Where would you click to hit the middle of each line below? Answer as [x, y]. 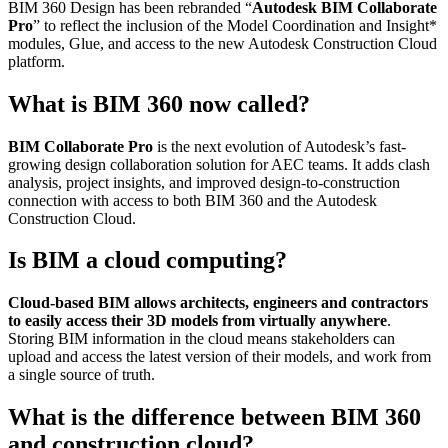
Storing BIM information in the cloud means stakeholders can [201, 339]
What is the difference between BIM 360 [214, 417]
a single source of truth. [81, 375]
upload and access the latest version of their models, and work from [219, 357]
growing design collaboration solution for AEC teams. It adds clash [219, 164]
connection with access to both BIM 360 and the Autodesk [192, 200]
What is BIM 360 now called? [159, 103]
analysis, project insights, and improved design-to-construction [204, 182]
